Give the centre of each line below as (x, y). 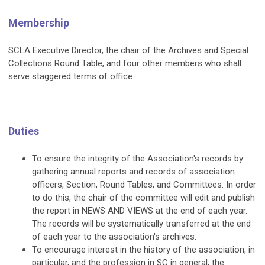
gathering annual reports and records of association (133, 172)
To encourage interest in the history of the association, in (143, 250)
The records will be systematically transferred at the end (141, 224)
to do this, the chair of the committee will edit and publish (143, 198)
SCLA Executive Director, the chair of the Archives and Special (128, 51)
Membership (39, 23)
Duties (24, 131)
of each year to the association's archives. (114, 237)
